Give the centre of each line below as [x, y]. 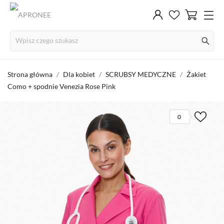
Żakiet [196, 74]
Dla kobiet [79, 74]
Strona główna [30, 74]
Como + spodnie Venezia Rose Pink [61, 86]
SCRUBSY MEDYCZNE [141, 74]
